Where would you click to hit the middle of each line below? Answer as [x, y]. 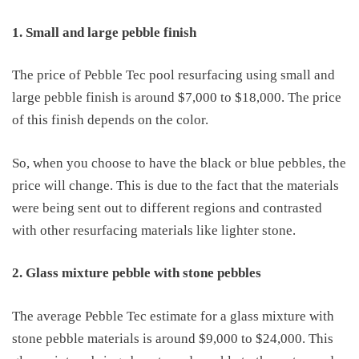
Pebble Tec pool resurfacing [162, 75]
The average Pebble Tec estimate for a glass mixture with [173, 316]
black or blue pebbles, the [272, 163]
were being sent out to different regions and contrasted [167, 208]
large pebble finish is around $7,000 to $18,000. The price [177, 97]
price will [40, 185]
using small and [289, 75]
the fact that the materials [266, 185]
